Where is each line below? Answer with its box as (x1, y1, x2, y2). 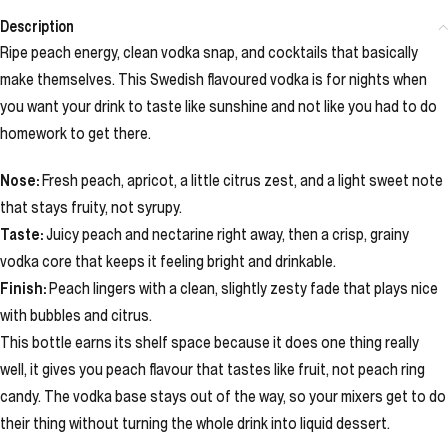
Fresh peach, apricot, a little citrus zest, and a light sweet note (39, 170, 443, 190)
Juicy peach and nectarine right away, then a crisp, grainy (43, 224, 409, 244)
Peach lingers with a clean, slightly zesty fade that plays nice (46, 278, 438, 298)
